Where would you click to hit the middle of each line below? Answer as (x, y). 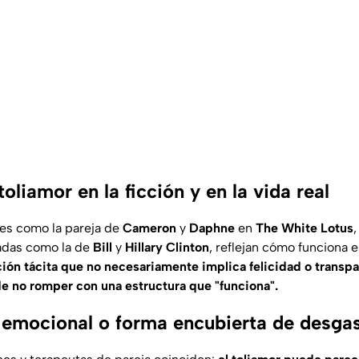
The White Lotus (305, 228)
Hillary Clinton (167, 248)
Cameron (149, 228)
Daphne (212, 228)
